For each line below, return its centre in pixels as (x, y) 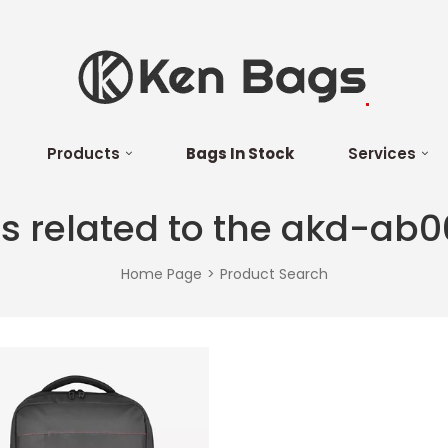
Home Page (161, 274)
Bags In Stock (239, 153)
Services (381, 153)
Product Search (273, 274)
